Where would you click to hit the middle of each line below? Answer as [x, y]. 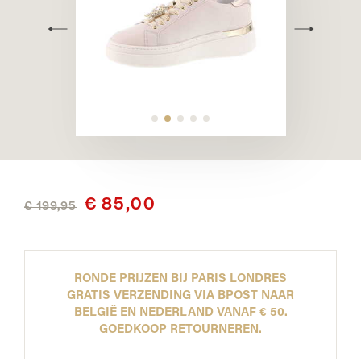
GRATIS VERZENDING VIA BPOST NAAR [180, 296]
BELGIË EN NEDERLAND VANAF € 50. [180, 313]
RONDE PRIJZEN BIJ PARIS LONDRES [180, 279]
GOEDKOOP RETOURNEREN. [180, 330]
